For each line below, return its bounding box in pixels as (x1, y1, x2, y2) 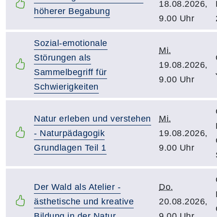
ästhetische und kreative (34, 197, 134, 206)
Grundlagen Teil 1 (34, 143, 107, 153)
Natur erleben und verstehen (34, 114, 151, 124)
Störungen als (34, 53, 91, 62)
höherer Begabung (34, 6, 110, 16)
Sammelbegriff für (34, 67, 107, 77)
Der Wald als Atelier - (34, 182, 121, 192)
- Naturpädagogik (34, 128, 105, 138)
